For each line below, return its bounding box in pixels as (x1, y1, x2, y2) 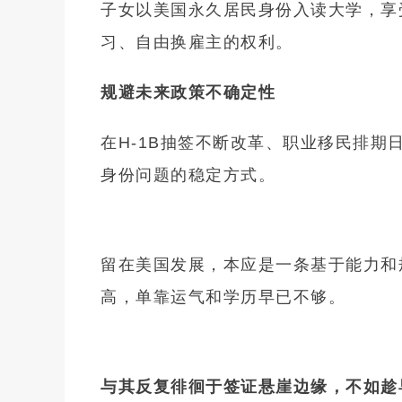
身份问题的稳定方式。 (100, 165, 275, 184)
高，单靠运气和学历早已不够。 (100, 287, 345, 306)
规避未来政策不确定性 (100, 83, 275, 101)
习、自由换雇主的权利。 (100, 32, 293, 51)
